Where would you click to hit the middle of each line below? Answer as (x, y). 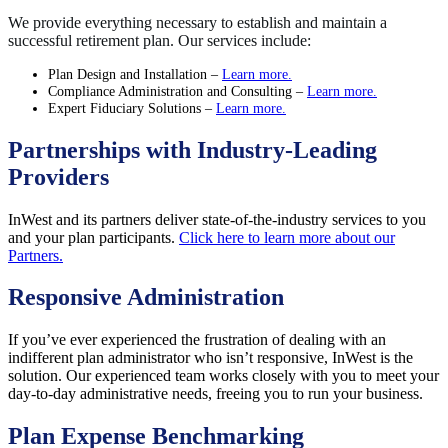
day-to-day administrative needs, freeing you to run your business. (215, 394)
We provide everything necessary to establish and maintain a (197, 22)
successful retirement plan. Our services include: (159, 40)
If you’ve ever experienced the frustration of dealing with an (197, 340)
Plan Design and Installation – (135, 73)
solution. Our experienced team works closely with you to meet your (223, 376)
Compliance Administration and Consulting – (177, 90)
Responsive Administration (146, 297)
